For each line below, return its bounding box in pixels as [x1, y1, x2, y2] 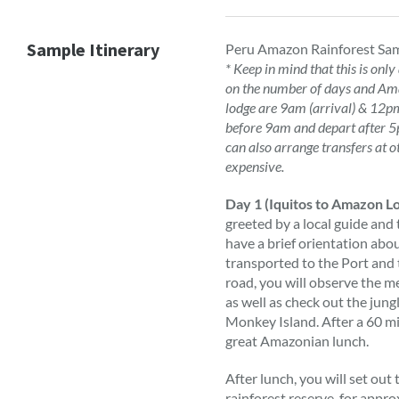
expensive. [225, 158, 285, 175]
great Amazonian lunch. [225, 332, 370, 349]
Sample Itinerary [27, 38, 159, 61]
